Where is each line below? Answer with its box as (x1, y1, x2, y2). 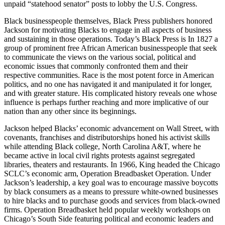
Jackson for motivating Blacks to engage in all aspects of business (4, 25, 211, 34)
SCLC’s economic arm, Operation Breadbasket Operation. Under (4, 169, 211, 178)
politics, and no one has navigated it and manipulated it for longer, (4, 79, 212, 88)
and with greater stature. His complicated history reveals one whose (4, 88, 217, 97)
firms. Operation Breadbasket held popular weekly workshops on (4, 205, 210, 214)
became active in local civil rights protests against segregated (4, 151, 195, 160)
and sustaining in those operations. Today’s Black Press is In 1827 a (4, 34, 218, 43)
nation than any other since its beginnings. (4, 106, 137, 116)
